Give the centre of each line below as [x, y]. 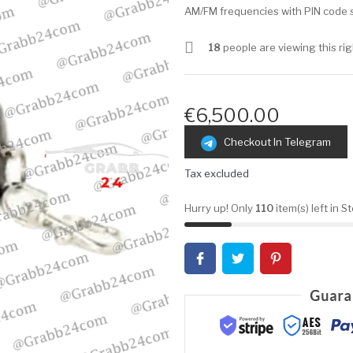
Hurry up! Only [220, 208]
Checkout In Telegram [274, 142]
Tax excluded [217, 173]
